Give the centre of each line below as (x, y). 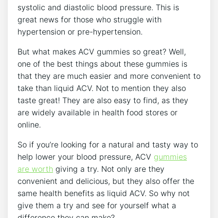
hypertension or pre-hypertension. (80, 31)
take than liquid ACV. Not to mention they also (102, 88)
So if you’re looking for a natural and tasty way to (108, 144)
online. (29, 124)
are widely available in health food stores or (98, 112)
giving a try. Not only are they (109, 169)
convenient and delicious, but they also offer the (106, 181)
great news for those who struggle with (90, 19)
